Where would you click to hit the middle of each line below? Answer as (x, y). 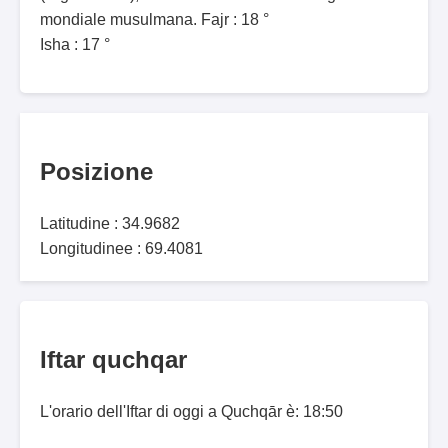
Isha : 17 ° (75, 45)
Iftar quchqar (113, 360)
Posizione (96, 172)
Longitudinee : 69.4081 (121, 249)
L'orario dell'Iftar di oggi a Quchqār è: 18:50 (191, 412)
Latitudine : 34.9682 (110, 224)
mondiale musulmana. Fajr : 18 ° (154, 20)
